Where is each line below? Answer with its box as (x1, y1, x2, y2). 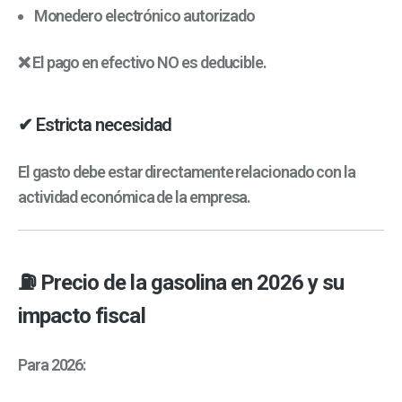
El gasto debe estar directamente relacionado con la (18, 162, 355, 181)
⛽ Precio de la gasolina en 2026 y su (18, 270, 345, 296)
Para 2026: (18, 355, 86, 375)
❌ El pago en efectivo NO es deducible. (18, 53, 267, 73)
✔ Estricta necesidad (18, 114, 172, 136)
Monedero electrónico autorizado (33, 6, 256, 26)
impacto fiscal (18, 303, 145, 329)
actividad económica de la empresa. (18, 187, 251, 206)
